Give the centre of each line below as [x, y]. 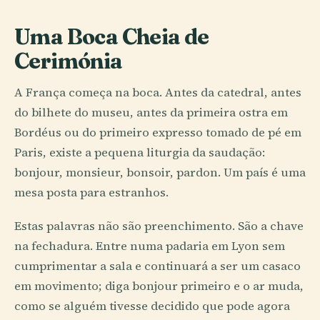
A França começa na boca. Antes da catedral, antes [158, 92]
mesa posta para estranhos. [91, 192]
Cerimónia [69, 60]
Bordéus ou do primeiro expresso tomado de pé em [158, 132]
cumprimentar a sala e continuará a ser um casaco [157, 266]
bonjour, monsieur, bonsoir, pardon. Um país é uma [160, 172]
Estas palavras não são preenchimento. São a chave [159, 226]
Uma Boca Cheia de [112, 36]
